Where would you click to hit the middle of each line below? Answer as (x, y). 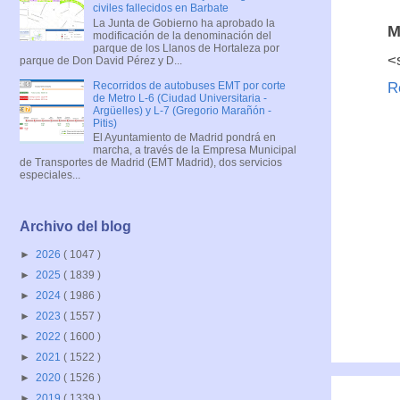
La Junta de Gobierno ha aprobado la (183, 23)
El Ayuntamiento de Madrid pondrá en (184, 137)
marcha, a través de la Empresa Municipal (194, 150)
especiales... (50, 175)
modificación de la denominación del (182, 35)
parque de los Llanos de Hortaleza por (186, 48)
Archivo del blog (75, 227)
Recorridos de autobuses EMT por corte (189, 85)
